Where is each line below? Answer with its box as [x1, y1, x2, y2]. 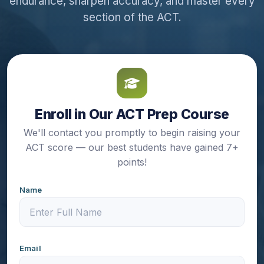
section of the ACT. [82, 11, 181, 24]
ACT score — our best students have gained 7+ [25, 141, 239, 153]
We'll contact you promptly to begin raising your [24, 127, 240, 138]
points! [117, 156, 147, 168]
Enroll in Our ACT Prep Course [34, 106, 230, 123]
